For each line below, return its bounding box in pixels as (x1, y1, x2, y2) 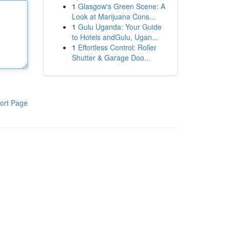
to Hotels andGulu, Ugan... (71, 32, 158, 42)
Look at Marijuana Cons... (71, 11, 156, 22)
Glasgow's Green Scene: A (78, 1, 165, 11)
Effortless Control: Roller (78, 42, 157, 52)
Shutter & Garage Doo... (71, 52, 150, 63)
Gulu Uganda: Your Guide (78, 22, 162, 32)
